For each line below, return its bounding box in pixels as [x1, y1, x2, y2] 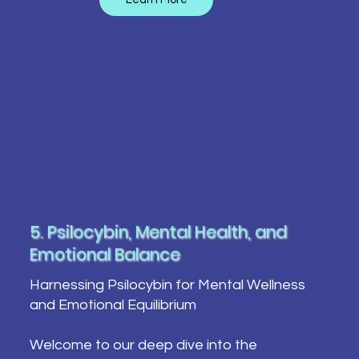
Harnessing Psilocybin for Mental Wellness [29, 276, 305, 292]
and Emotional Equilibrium [29, 296, 196, 313]
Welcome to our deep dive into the [29, 337, 257, 353]
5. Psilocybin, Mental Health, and [29, 220, 287, 244]
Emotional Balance [29, 243, 180, 267]
